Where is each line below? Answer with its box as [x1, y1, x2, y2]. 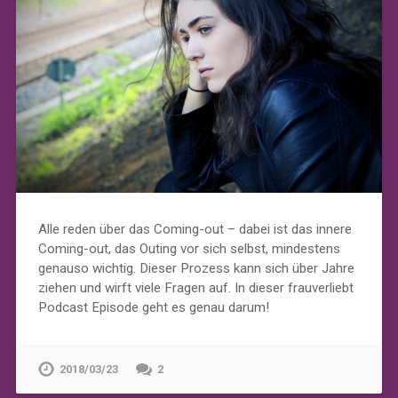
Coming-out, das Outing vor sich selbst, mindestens [37, 241, 340, 258]
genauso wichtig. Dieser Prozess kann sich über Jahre [37, 260, 354, 277]
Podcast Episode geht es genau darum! [37, 299, 269, 316]
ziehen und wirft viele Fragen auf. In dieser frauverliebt [37, 280, 354, 297]
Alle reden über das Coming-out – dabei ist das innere [37, 221, 352, 238]
